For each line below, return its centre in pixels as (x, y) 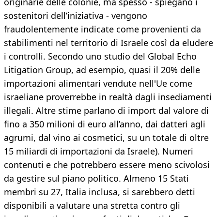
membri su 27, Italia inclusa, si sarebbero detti (100, 192)
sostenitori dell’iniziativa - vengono (76, 16)
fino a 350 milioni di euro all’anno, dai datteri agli (105, 124)
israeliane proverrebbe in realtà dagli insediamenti (108, 97)
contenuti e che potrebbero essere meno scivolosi (107, 165)
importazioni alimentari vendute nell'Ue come (98, 84)
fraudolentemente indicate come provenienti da (102, 29)
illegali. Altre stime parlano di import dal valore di (106, 111)
